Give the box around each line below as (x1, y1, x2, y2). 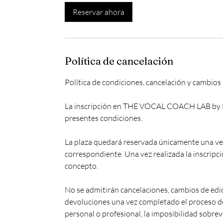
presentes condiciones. (65, 112, 142, 123)
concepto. (65, 160, 98, 171)
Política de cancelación (65, 54, 173, 67)
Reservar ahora (73, 6, 124, 17)
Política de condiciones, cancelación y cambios (65, 77, 221, 87)
